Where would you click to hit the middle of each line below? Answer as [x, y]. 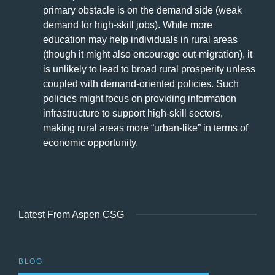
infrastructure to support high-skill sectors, [133, 113]
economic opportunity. [91, 142]
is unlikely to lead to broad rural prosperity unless [149, 69]
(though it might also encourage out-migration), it [148, 54]
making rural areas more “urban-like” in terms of [145, 128]
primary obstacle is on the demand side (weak [142, 10]
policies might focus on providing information [140, 98]
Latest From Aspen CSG [71, 214]
